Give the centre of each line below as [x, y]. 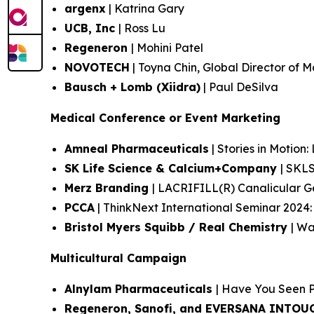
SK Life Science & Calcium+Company [172, 168]
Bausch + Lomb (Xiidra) [132, 87]
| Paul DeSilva [239, 87]
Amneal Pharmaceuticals [137, 149]
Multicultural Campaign [118, 258]
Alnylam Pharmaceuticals [140, 289]
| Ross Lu [142, 28]
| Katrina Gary [145, 8]
